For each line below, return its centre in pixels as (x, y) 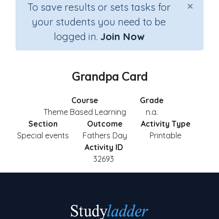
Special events (43, 135)
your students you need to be (99, 22)
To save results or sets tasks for (99, 7)
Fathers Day (105, 135)
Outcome (105, 124)
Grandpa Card (109, 76)
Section (43, 124)
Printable (165, 135)
